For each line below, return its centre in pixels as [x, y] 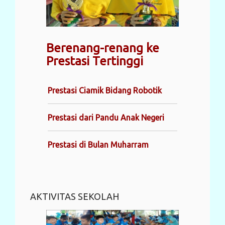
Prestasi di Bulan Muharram [98, 145]
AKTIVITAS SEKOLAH [75, 197]
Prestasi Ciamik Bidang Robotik [105, 91]
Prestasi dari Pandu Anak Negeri [106, 118]
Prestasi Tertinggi [95, 61]
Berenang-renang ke [103, 48]
